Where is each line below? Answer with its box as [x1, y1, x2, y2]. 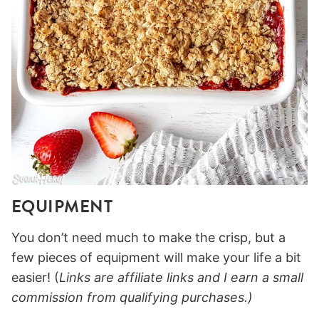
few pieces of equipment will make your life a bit [11, 249, 301, 265]
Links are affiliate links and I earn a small [59, 269, 303, 285]
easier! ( [11, 269, 59, 285]
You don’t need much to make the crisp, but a [11, 229, 286, 245]
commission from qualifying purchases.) [11, 289, 253, 305]
